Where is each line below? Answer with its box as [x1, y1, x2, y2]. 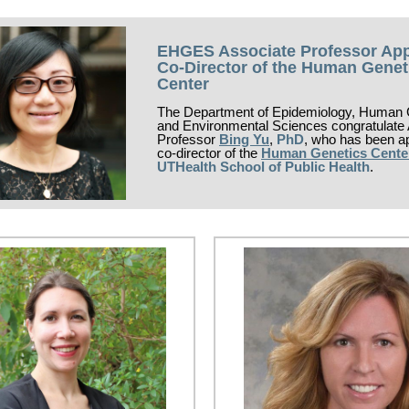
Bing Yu [219, 131, 269, 147]
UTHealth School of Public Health [157, 159, 370, 174]
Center [157, 75, 209, 93]
